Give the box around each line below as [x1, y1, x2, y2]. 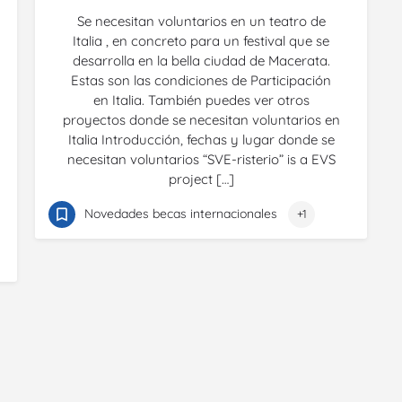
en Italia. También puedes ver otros [92, 92, 310, 109]
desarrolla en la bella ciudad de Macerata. [72, 52, 330, 69]
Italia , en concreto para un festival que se [73, 32, 329, 49]
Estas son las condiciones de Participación [71, 72, 331, 89]
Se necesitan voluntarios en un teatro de [76, 13, 326, 30]
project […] [168, 170, 234, 188]
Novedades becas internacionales [84, 205, 277, 222]
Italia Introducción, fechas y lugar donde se [67, 131, 335, 148]
